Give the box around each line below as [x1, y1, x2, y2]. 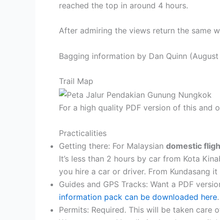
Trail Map [59, 76, 93, 86]
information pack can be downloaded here [59, 192, 217, 202]
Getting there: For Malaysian [59, 140, 166, 151]
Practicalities [59, 128, 107, 138]
